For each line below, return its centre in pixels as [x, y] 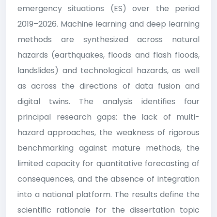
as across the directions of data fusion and [108, 86]
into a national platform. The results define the [108, 194]
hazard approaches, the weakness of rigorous [108, 132]
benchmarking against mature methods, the [108, 148]
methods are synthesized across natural [108, 39]
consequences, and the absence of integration [108, 179]
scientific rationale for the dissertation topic [108, 210]
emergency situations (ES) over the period [108, 8]
